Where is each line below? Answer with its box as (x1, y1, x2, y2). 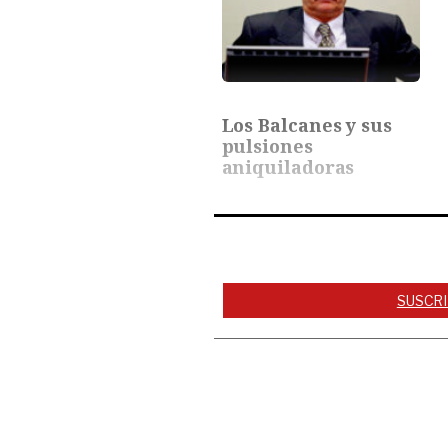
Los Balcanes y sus (221, 113, 392, 138)
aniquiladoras (221, 155, 355, 180)
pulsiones (221, 134, 313, 159)
